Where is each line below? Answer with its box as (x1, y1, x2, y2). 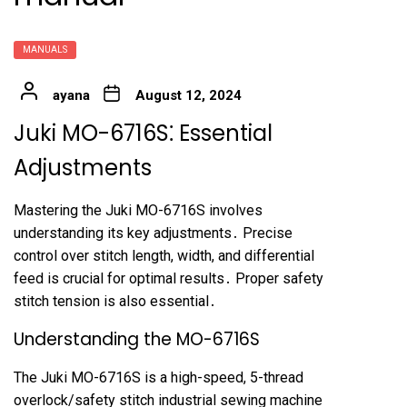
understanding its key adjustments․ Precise (14, 224, 293, 242)
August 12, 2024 (134, 87, 242, 104)
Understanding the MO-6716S (14, 327, 260, 352)
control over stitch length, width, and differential (14, 247, 314, 264)
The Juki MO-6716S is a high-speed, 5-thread (14, 369, 303, 386)
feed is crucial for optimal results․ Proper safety (14, 270, 323, 287)
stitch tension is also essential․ (14, 293, 216, 310)
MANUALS (23, 45, 67, 55)
